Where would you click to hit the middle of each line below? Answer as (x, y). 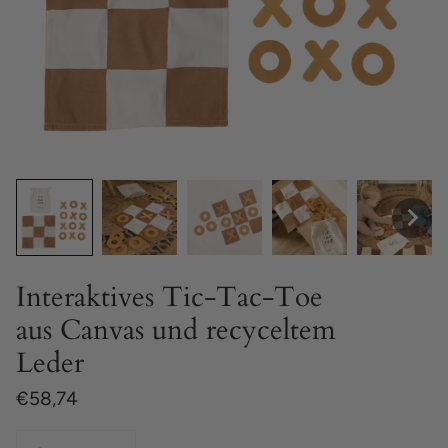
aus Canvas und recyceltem (176, 330)
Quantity (39, 435)
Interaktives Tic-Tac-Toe (169, 297)
